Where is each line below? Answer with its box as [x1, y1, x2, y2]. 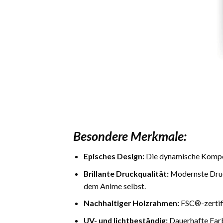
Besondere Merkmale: [73, 128, 187, 143]
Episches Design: [83, 151, 144, 161]
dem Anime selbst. [83, 181, 146, 191]
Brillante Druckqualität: [83, 168, 169, 178]
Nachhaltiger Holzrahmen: [83, 198, 179, 208]
